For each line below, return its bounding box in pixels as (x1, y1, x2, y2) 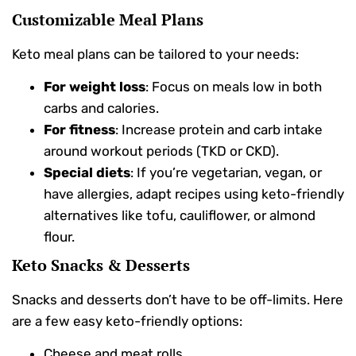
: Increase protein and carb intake (115, 121, 323, 137)
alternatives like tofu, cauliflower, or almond (44, 207, 315, 223)
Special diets (44, 164, 130, 180)
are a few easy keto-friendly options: (12, 312, 242, 329)
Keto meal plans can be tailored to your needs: (12, 45, 299, 62)
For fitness (44, 121, 115, 137)
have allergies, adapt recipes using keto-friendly (44, 185, 344, 202)
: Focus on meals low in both (145, 78, 322, 95)
